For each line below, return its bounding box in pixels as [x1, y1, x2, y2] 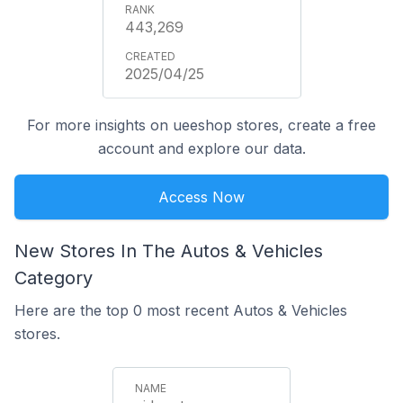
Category [14, 267, 93, 289]
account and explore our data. [97, 139, 306, 157]
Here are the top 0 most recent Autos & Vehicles [14, 301, 347, 319]
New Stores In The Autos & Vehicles [14, 240, 323, 262]
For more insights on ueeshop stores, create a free [27, 116, 376, 134]
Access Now [158, 188, 245, 206]
